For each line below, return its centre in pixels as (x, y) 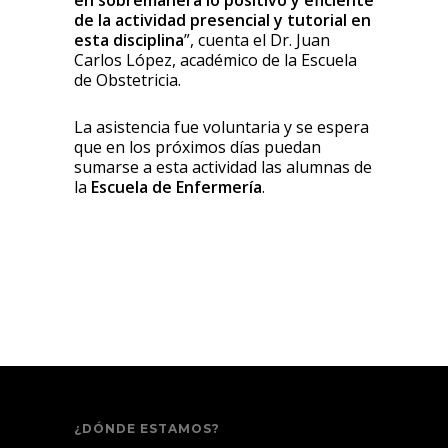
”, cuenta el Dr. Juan (257, 39)
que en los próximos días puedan (197, 146)
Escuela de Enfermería (176, 186)
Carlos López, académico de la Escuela (215, 59)
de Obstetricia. (127, 79)
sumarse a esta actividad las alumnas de (223, 166)
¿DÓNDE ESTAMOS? (147, 428)
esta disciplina (129, 39)
